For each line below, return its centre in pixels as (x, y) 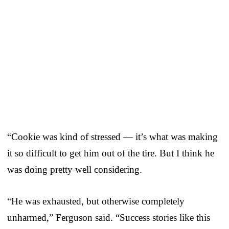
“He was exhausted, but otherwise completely (96, 201)
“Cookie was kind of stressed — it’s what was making (112, 136)
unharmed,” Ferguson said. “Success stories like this (109, 217)
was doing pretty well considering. (75, 169)
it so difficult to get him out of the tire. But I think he (111, 153)
